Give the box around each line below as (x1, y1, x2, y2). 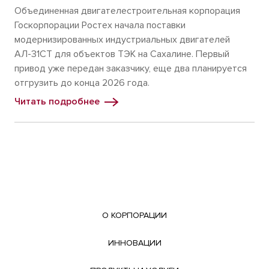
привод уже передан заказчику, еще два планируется (14, 62, 247, 74)
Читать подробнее (14, 95, 100, 107)
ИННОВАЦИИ (107, 238, 162, 248)
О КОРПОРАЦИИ (102, 210, 167, 220)
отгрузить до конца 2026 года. (14, 77, 150, 89)
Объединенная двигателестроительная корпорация (14, 5, 240, 17)
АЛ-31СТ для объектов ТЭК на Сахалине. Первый (14, 48, 229, 60)
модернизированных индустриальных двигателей (14, 34, 230, 46)
